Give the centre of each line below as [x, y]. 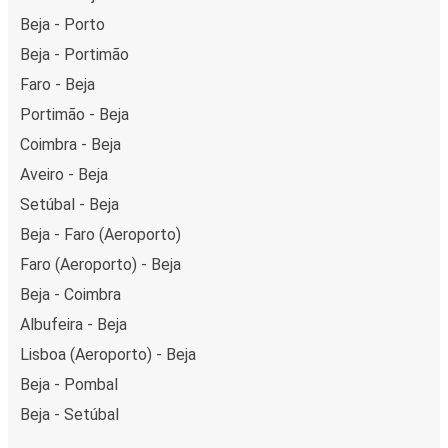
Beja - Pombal [69, 384]
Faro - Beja [57, 84]
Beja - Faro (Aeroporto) [100, 234]
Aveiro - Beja [64, 174]
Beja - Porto [62, 24]
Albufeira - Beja [73, 324]
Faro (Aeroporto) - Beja [100, 264]
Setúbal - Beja [69, 204]
